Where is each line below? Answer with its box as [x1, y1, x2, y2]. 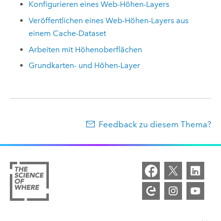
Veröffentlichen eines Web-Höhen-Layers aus [29, 16, 189, 26]
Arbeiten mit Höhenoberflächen [29, 44, 143, 54]
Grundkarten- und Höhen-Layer [29, 61, 141, 71]
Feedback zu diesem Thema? [99, 119, 212, 130]
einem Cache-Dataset [29, 29, 107, 38]
